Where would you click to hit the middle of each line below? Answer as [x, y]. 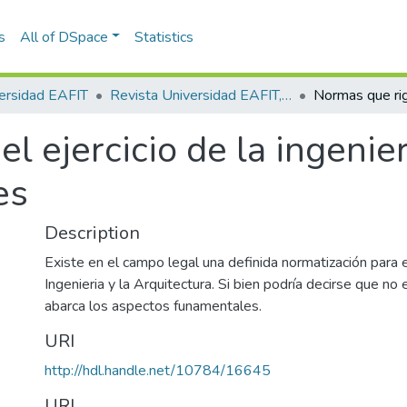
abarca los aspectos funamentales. [153, 306]
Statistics [164, 37]
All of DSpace [64, 37]
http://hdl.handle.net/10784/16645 [158, 371]
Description [92, 233]
